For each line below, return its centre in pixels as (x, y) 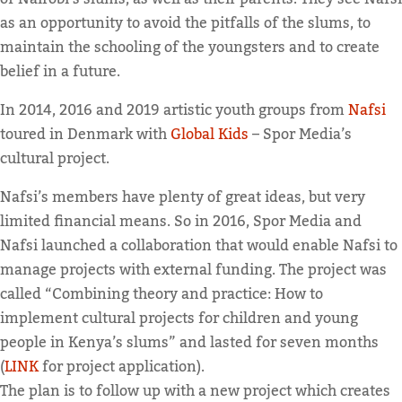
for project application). (122, 367)
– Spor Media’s (300, 134)
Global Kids (210, 134)
